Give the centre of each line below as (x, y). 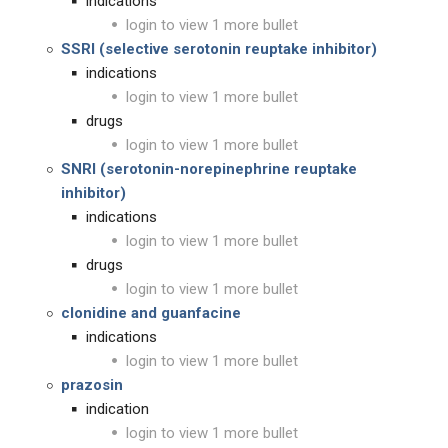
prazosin (92, 385)
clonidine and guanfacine (151, 313)
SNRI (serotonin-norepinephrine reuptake (209, 169)
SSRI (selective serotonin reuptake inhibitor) (219, 49)
